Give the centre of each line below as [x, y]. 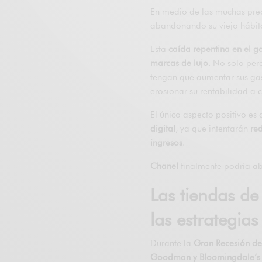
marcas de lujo [180, 63]
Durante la [172, 243]
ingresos [166, 142]
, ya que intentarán [213, 128]
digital [163, 128]
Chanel [164, 166]
